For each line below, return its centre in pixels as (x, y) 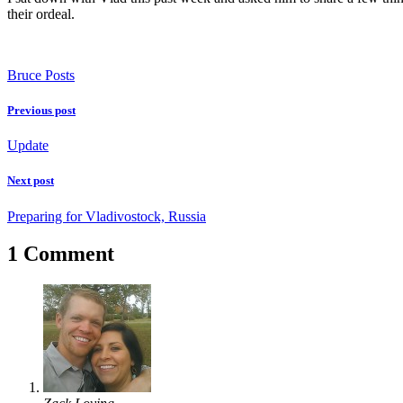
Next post (31, 181)
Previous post (41, 110)
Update (28, 146)
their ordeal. (41, 13)
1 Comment (61, 254)
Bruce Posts (41, 75)
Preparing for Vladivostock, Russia (107, 216)
